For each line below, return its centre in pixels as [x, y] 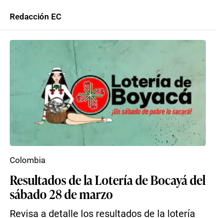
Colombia [27, 160]
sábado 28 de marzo [61, 194]
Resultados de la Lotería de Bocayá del [108, 180]
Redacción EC [36, 17]
